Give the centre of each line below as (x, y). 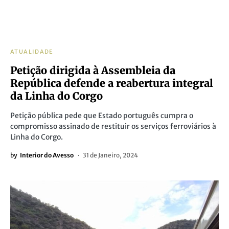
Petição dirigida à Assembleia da (93, 70)
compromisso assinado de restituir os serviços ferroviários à (113, 126)
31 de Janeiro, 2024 (110, 155)
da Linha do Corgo (56, 96)
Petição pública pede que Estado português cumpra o (102, 116)
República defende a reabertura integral (112, 83)
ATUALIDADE (32, 52)
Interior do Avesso (47, 155)
